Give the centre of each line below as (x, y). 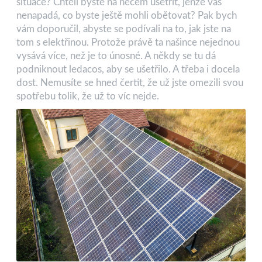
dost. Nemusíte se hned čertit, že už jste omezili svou (130, 82)
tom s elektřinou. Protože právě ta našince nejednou (128, 42)
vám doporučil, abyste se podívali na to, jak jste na (124, 29)
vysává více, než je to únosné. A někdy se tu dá (116, 56)
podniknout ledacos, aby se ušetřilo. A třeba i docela (128, 69)
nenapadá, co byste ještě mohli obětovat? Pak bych (127, 15)
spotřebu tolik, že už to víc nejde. (88, 96)
